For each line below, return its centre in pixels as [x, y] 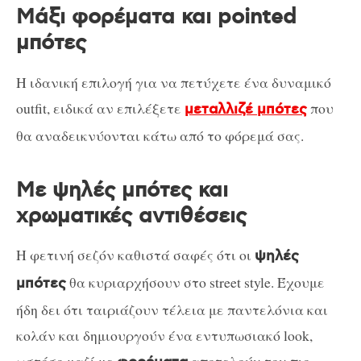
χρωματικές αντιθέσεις [131, 216]
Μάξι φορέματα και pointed [156, 17]
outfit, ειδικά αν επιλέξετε [100, 108]
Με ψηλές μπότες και [122, 190]
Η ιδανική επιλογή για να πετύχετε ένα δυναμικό [174, 82]
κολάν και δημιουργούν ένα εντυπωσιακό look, [164, 336]
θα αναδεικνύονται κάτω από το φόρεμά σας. [160, 135]
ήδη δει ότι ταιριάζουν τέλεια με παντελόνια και [172, 310]
